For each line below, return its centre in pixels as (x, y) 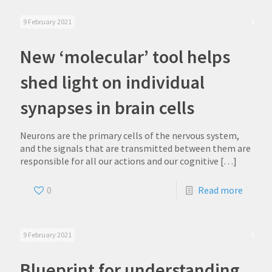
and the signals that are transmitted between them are (135, 148)
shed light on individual (112, 82)
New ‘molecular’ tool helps (125, 56)
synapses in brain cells (107, 107)
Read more (220, 190)
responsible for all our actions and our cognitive (119, 161)
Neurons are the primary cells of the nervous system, (130, 135)
